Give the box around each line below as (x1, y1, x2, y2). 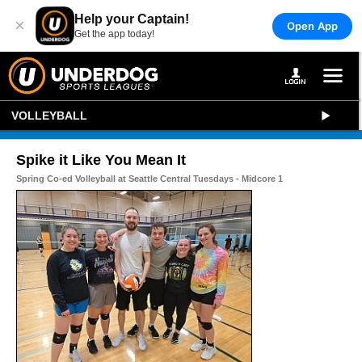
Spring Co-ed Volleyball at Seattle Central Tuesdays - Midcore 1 (16, 174, 283, 183)
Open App (286, 19, 338, 32)
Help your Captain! (74, 12, 189, 26)
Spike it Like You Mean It (16, 152, 186, 168)
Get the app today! (74, 28, 154, 40)
